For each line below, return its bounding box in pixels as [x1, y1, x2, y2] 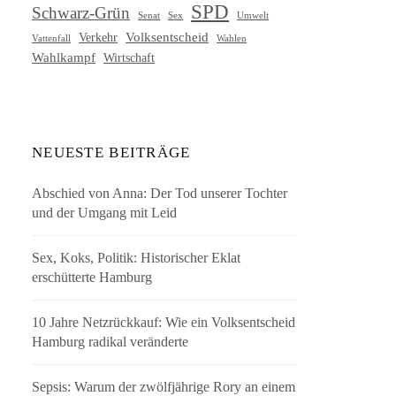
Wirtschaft [103, 50, 156, 65]
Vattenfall [32, 33, 72, 43]
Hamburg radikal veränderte [32, 334, 189, 350]
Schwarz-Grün [32, 3, 131, 22]
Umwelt [237, 9, 270, 20]
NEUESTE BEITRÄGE [32, 144, 191, 162]
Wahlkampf [32, 49, 96, 65]
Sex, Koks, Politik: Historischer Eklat [32, 250, 241, 266]
